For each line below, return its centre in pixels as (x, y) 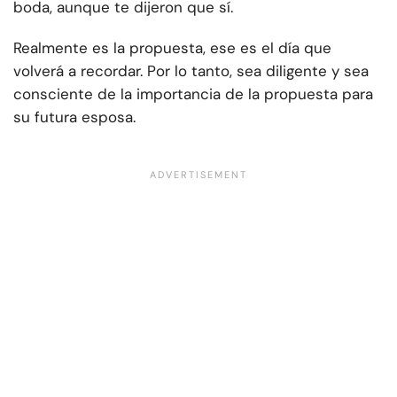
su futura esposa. (74, 117)
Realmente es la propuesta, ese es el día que (172, 48)
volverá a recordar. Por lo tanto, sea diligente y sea (191, 71)
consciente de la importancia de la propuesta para (193, 94)
